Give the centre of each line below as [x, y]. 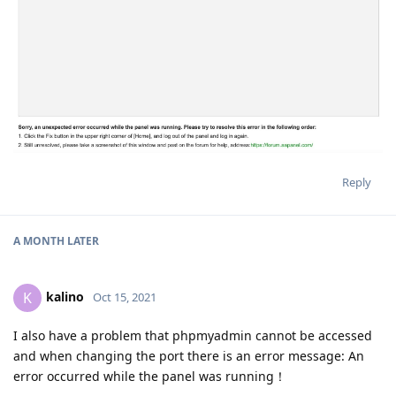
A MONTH [39, 241]
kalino [65, 296]
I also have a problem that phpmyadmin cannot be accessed [193, 336]
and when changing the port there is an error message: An [189, 356]
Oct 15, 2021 [125, 297]
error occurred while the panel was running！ [150, 377]
